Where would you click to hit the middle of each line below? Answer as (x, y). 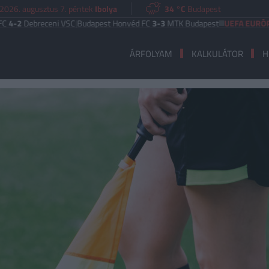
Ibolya (106, 8)
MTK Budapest (153, 23)
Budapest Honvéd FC (75, 23)
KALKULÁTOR (217, 53)
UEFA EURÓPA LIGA (220, 23)
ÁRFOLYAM (151, 53)
